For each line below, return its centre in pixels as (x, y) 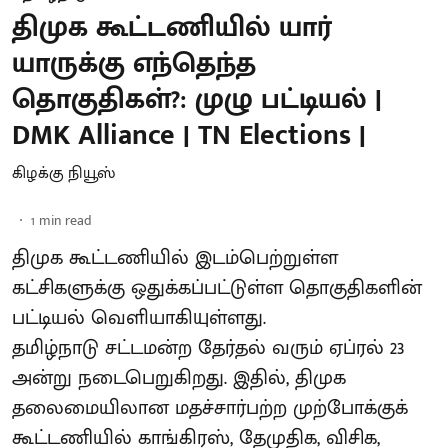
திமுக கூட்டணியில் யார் (172, 27)
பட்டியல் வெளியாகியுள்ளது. (139, 318)
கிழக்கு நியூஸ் (63, 173)
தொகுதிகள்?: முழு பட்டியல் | (197, 99)
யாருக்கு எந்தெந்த (134, 63)
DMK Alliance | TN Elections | (189, 135)
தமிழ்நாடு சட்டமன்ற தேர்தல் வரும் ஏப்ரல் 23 (208, 348)
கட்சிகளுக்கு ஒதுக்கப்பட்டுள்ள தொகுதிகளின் (217, 288)
